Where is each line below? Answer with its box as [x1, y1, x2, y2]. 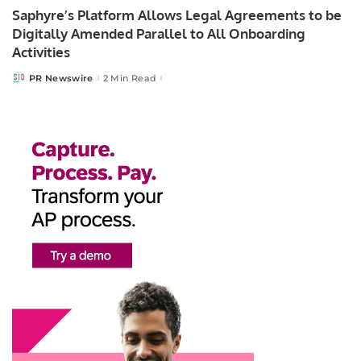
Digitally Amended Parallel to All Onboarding [12, 25, 305, 43]
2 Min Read [102, 72, 157, 84]
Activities [12, 44, 70, 61]
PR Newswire [29, 72, 93, 84]
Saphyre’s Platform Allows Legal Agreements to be [12, 6, 342, 24]
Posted [11, 75, 47, 87]
